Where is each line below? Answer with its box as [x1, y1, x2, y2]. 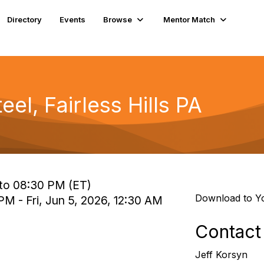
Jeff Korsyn [194, 249, 247, 260]
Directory [7, 14, 42, 24]
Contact [194, 221, 261, 242]
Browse [103, 14, 133, 24]
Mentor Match [163, 14, 216, 24]
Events [60, 14, 86, 24]
